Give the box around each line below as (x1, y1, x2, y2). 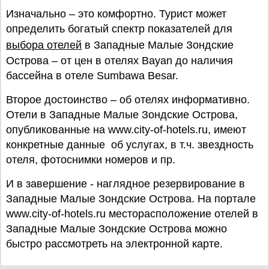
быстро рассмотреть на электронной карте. (6, 238, 223, 250)
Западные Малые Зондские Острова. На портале (6, 193, 256, 205)
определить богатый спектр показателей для (6, 23, 232, 35)
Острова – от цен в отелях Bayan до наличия (6, 55, 233, 67)
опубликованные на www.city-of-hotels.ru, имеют (6, 124, 246, 136)
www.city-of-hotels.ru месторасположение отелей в (6, 208, 258, 220)
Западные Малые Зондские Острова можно (6, 223, 227, 235)
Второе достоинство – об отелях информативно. (6, 94, 250, 106)
